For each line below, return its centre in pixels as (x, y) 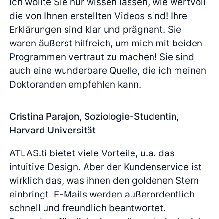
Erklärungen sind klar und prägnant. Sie (96, 30)
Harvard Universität (53, 130)
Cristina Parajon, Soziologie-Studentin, (94, 117)
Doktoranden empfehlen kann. (76, 84)
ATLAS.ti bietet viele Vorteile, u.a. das (92, 153)
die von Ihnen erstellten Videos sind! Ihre (99, 16)
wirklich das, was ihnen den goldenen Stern (104, 181)
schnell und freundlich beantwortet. (88, 208)
